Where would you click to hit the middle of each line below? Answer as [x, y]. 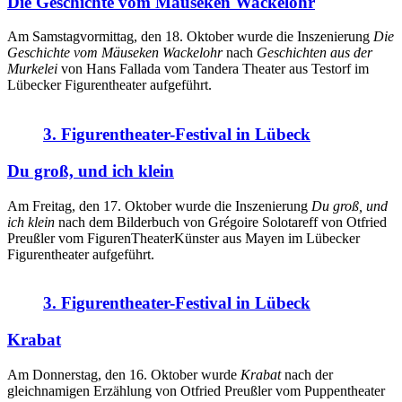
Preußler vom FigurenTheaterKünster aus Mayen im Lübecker [184, 238]
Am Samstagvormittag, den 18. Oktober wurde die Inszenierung [190, 37]
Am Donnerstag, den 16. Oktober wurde [124, 374]
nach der [309, 374]
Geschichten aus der [315, 53]
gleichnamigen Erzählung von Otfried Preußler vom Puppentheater [196, 390]
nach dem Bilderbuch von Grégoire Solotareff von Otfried [223, 222]
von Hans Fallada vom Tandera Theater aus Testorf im [213, 69]
